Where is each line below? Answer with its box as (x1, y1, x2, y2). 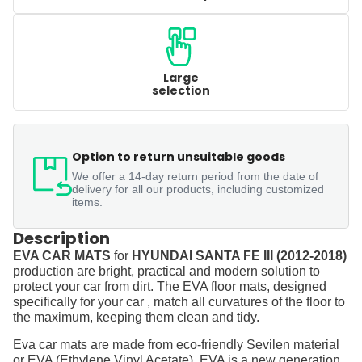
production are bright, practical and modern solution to (13, 264, 320, 279)
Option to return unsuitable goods (72, 149, 285, 166)
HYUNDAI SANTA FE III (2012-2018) (132, 249, 347, 263)
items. (72, 196, 103, 209)
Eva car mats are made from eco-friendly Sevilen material (13, 337, 339, 351)
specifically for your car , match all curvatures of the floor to (13, 295, 345, 309)
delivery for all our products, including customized (72, 183, 324, 196)
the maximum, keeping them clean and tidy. (13, 310, 259, 325)
